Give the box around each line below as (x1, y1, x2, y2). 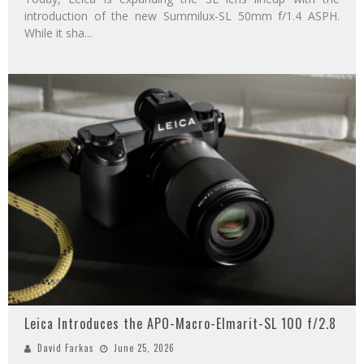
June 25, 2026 (114, 341, 175, 355)
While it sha (24, 25, 84, 41)
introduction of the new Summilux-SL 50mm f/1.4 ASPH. (24, 8, 340, 24)
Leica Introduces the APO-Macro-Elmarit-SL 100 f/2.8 (24, 314, 336, 334)
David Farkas (37, 341, 94, 355)
